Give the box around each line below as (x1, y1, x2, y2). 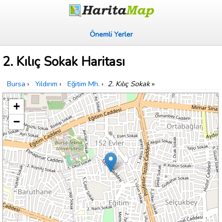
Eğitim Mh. (67, 79, 100, 89)
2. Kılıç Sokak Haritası (2, 53, 125, 71)
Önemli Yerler (89, 29, 133, 39)
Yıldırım (35, 79, 57, 89)
